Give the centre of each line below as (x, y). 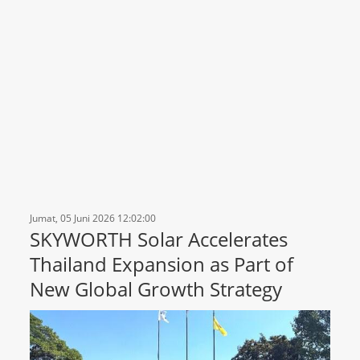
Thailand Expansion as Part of (162, 264)
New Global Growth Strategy (156, 289)
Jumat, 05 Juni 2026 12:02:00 (93, 219)
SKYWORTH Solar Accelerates (159, 239)
